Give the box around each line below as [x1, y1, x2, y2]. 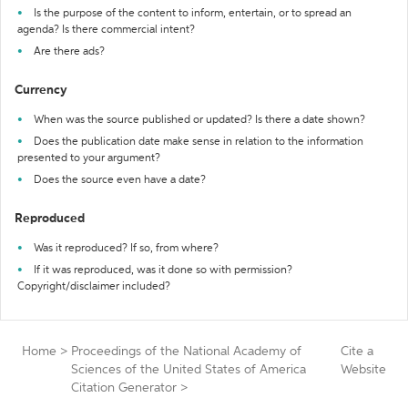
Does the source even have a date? [34, 175, 206, 186]
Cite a [341, 345, 373, 358]
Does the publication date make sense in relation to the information [34, 137, 363, 148]
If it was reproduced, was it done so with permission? [34, 265, 292, 276]
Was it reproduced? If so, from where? [34, 243, 219, 254]
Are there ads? [34, 46, 105, 57]
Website [341, 363, 386, 376]
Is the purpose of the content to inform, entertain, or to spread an [34, 8, 352, 19]
